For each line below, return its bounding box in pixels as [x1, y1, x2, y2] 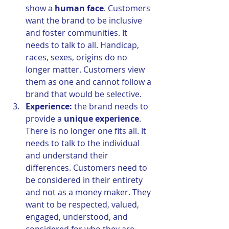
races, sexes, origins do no [26, 52, 129, 63]
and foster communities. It [26, 27, 129, 39]
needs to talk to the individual [26, 138, 142, 149]
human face [55, 3, 104, 14]
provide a [26, 113, 64, 125]
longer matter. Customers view [26, 64, 147, 76]
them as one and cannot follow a [26, 76, 153, 88]
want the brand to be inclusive [26, 15, 144, 27]
